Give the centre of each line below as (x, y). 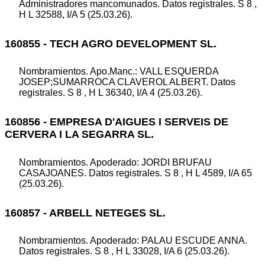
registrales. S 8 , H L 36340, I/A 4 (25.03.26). (111, 93)
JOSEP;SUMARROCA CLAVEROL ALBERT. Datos (127, 82)
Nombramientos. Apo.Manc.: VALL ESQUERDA (119, 72)
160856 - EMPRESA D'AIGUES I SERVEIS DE (117, 122)
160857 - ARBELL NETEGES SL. (85, 213)
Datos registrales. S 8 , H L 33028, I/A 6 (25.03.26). (124, 251)
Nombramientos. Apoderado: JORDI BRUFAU (115, 162)
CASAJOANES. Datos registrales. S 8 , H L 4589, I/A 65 (135, 173)
